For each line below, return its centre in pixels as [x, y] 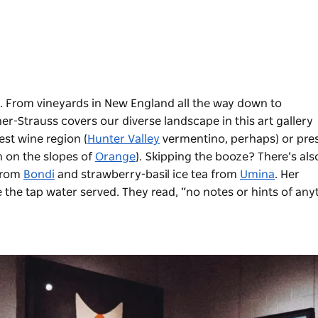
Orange [115, 157]
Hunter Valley [124, 139]
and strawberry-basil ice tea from [147, 175]
